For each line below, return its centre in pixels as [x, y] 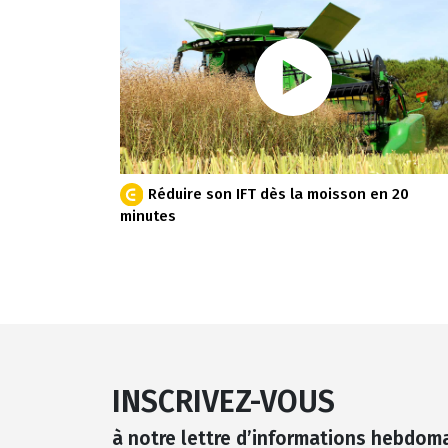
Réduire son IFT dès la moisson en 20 [278, 194]
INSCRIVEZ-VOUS [223, 401]
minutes [148, 215]
